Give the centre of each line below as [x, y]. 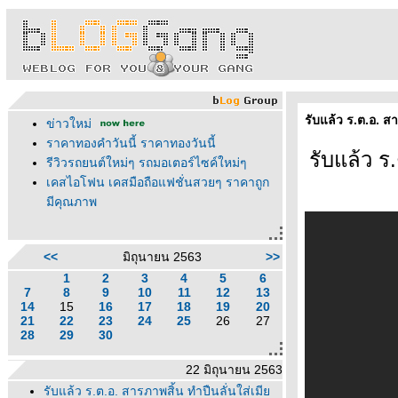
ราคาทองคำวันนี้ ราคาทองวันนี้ [131, 143]
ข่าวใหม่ [69, 123]
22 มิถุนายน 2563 [234, 370]
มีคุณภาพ [72, 202]
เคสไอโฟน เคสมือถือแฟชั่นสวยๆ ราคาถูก [158, 182]
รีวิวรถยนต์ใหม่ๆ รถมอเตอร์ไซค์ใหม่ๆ [147, 163]
